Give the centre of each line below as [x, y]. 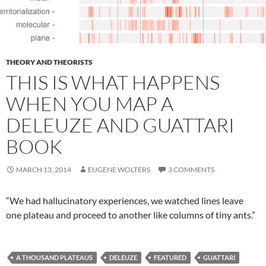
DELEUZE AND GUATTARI [120, 125]
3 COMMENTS [191, 169]
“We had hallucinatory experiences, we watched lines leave [125, 200]
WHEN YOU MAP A [90, 103]
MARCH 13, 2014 [44, 169]
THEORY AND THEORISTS [49, 62]
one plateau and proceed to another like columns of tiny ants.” [131, 214]
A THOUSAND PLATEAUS [54, 257]
